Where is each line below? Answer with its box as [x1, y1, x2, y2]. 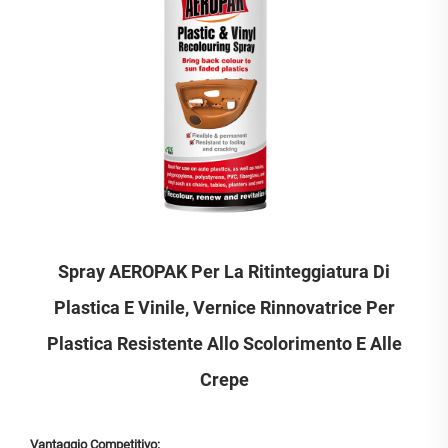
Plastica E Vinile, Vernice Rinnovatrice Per [53, 297, 395, 319]
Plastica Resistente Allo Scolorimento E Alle [46, 333, 402, 355]
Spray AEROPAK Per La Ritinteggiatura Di [58, 261, 390, 283]
